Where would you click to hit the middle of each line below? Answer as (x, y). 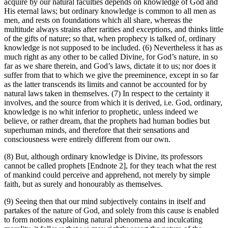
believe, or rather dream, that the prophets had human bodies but (107, 121)
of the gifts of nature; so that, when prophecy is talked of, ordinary (110, 39)
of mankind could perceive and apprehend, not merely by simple (107, 175)
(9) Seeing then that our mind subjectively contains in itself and (105, 202)
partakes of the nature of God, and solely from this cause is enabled (111, 211)
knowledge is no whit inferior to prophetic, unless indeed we (101, 112)
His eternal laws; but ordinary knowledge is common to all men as (110, 11)
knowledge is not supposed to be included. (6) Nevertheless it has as (113, 48)
